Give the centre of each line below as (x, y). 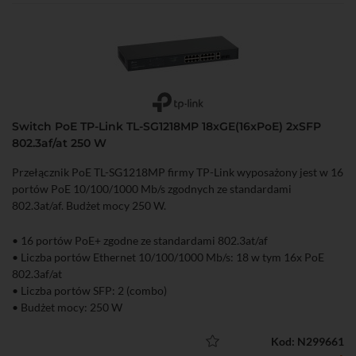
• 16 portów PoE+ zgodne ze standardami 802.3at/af (140, 240)
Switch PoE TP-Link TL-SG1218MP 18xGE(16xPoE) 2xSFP (166, 126)
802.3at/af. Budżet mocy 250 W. (89, 205)
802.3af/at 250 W (59, 143)
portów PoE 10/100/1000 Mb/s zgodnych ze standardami (152, 188)
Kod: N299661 (308, 341)
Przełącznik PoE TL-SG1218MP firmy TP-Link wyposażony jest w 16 (178, 172)
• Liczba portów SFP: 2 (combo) (89, 290)
